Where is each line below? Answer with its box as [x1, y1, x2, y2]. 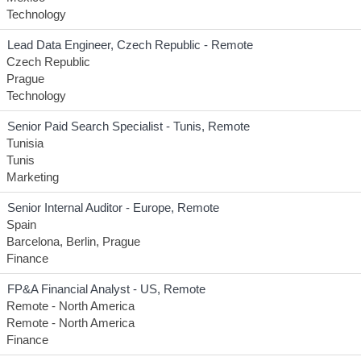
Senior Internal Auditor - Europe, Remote [7, 201, 219, 214]
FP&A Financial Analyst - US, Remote [7, 282, 205, 296]
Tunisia [6, 136, 44, 150]
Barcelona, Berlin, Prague [6, 234, 140, 248]
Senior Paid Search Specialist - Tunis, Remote [7, 119, 250, 133]
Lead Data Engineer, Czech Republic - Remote [7, 38, 253, 52]
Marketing [6, 170, 59, 184]
